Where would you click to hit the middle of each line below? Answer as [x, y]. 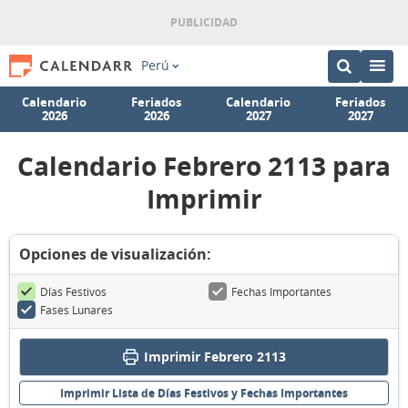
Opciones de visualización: [115, 254]
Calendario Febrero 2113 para [204, 166]
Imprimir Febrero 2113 [214, 357]
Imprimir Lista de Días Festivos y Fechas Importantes [204, 393]
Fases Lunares [76, 310]
